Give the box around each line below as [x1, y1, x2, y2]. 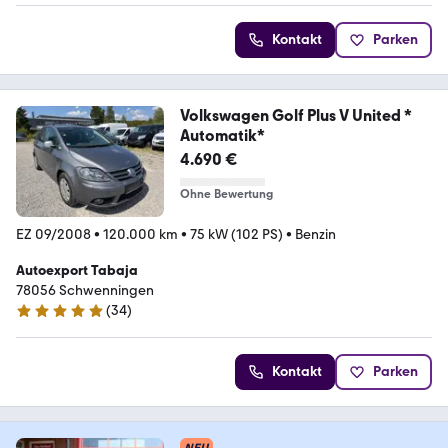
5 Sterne [15, 310, 68, 328]
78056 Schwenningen [16, 282, 154, 300]
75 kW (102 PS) [190, 226, 283, 244]
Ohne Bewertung [179, 187, 273, 202]
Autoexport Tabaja [16, 262, 138, 280]
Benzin [295, 226, 336, 244]
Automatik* [179, 126, 265, 146]
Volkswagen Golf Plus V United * [179, 106, 412, 126]
